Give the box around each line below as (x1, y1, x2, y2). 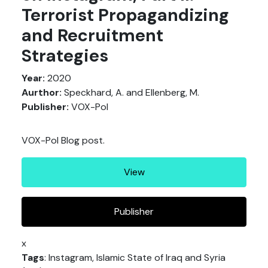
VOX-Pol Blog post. (22, 133, 105, 147)
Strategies (22, 44, 108, 67)
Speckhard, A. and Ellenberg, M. (62, 86, 199, 99)
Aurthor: (22, 86, 62, 99)
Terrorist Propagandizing (22, 4, 229, 26)
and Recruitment (22, 24, 163, 47)
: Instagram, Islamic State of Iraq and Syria (44, 251, 226, 264)
